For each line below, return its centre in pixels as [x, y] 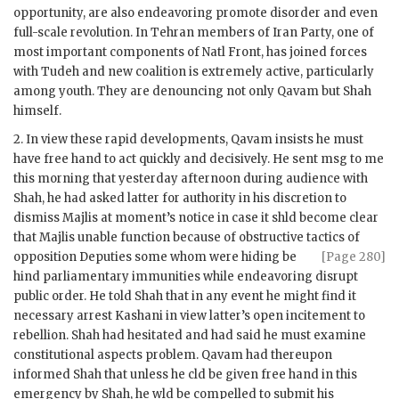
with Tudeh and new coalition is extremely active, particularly [194, 71]
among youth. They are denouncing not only [145, 91]
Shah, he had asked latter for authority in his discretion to [180, 198]
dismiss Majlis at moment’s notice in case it [142, 217]
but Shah [345, 91]
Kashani [139, 315]
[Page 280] [354, 256]
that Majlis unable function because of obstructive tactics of [187, 237]
